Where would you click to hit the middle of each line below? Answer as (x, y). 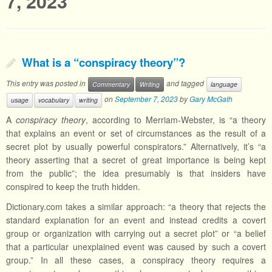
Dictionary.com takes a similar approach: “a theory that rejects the (136, 206)
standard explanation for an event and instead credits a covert (136, 220)
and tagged (185, 83)
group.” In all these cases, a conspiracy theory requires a (136, 260)
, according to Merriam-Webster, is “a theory (176, 120)
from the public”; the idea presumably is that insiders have (136, 173)
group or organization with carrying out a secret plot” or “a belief (136, 233)
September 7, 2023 (146, 99)
